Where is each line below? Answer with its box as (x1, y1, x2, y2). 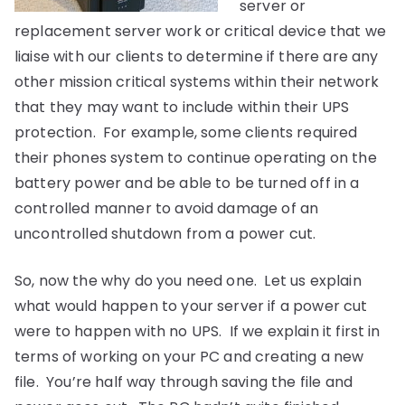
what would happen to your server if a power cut (14, 296, 368, 316)
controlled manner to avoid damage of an (14, 198, 319, 219)
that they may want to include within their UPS (14, 97, 350, 118)
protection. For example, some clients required (14, 122, 358, 143)
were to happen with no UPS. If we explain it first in (14, 321, 381, 342)
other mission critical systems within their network (14, 71, 380, 92)
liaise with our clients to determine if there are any (14, 46, 379, 67)
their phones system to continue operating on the (14, 147, 377, 168)
